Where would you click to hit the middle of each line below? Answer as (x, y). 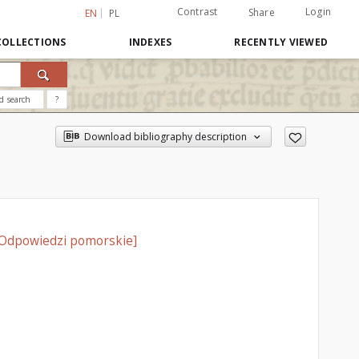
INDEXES (150, 42)
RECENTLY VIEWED (281, 42)
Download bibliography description (165, 137)
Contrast (197, 12)
